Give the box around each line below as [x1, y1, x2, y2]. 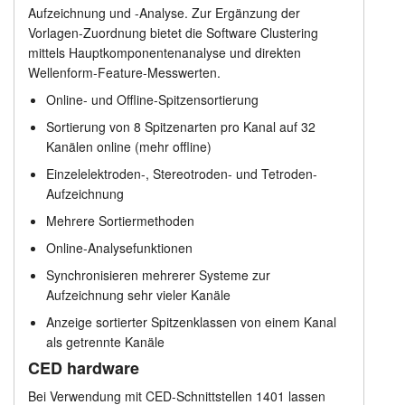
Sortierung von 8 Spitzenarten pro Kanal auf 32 [45, 118, 316, 137]
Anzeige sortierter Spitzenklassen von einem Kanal [45, 313, 336, 332]
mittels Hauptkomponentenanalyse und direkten [27, 43, 301, 62]
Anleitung [14, 15, 68, 33]
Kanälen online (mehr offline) [45, 137, 212, 156]
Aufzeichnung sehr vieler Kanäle [45, 286, 231, 305]
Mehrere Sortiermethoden [45, 212, 194, 231]
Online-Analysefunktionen [45, 239, 193, 258]
